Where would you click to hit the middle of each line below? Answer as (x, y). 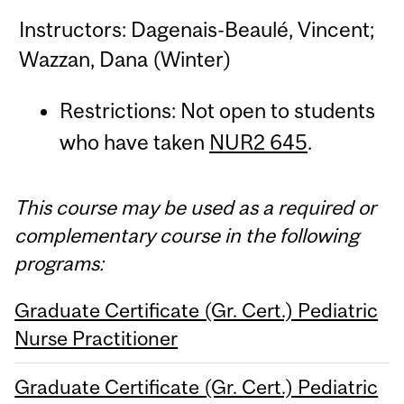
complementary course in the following (187, 236)
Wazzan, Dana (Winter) (126, 60)
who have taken (134, 142)
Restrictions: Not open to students (217, 110)
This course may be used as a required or (196, 208)
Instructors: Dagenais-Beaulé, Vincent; (197, 30)
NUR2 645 (258, 142)
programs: (60, 264)
